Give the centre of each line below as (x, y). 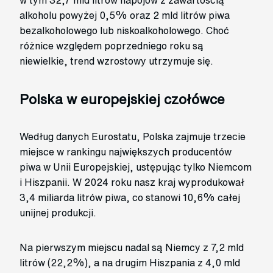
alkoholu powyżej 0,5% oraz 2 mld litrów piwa (125, 16)
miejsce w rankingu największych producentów (126, 152)
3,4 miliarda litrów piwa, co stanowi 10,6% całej (130, 198)
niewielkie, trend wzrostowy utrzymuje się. (116, 61)
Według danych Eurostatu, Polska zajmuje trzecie (133, 137)
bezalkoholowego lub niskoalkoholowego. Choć (124, 31)
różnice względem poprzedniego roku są (112, 46)
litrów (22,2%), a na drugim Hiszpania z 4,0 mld (130, 263)
